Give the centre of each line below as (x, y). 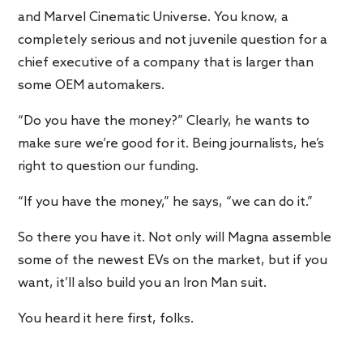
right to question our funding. (109, 166)
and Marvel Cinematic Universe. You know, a (154, 17)
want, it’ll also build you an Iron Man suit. (143, 283)
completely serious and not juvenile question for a (173, 40)
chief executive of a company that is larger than (166, 62)
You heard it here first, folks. (106, 318)
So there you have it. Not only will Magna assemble (175, 237)
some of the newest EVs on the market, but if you (173, 260)
